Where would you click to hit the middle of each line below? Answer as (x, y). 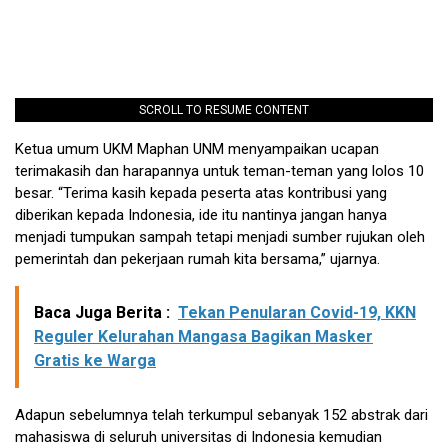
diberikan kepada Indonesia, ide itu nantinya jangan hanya (201, 215)
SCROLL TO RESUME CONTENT (224, 110)
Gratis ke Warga (95, 361)
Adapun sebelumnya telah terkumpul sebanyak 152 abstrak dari (221, 415)
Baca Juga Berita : (102, 313)
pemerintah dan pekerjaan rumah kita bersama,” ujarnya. (197, 259)
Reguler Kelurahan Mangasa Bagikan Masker (203, 337)
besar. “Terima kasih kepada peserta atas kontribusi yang (201, 193)
